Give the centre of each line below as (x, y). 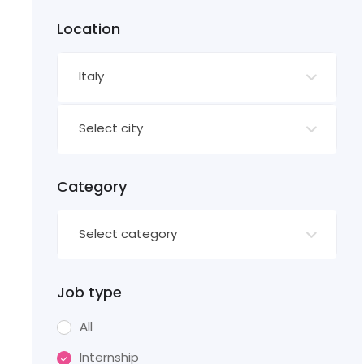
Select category (128, 234)
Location (89, 29)
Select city (111, 128)
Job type (89, 292)
